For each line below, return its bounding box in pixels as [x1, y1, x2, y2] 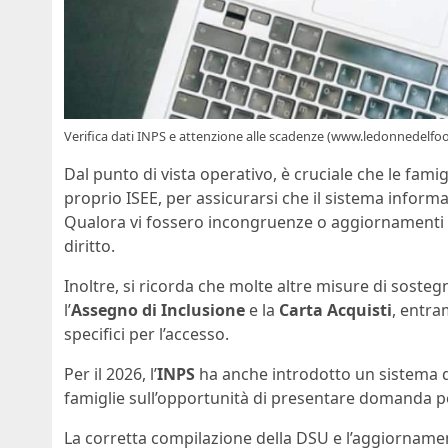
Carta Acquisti [279, 298, 392, 321]
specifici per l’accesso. [64, 322, 229, 345]
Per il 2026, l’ [64, 362, 157, 385]
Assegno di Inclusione [71, 298, 245, 321]
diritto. [64, 234, 115, 257]
